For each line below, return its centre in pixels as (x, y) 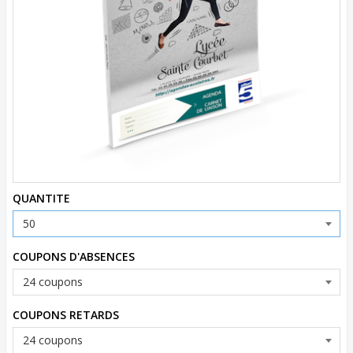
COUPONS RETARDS (66, 315)
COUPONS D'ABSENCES (74, 256)
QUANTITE (41, 198)
